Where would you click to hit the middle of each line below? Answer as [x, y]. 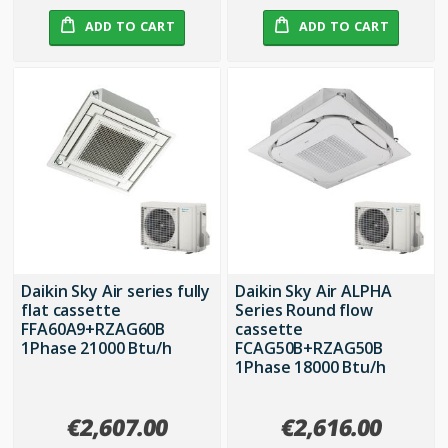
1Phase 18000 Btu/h [310, 366]
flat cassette [71, 309]
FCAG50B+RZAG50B [309, 347]
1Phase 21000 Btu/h [96, 347]
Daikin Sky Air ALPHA [314, 290]
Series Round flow [304, 309]
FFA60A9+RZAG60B [93, 328]
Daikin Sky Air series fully [116, 290]
